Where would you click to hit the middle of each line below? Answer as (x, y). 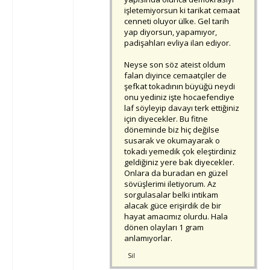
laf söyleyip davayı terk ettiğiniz (182, 108)
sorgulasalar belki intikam (171, 195)
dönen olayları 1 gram (164, 228)
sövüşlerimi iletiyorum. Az (170, 184)
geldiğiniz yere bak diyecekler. (179, 162)
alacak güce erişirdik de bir (173, 206)
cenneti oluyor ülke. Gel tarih (177, 21)
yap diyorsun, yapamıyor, (171, 32)
